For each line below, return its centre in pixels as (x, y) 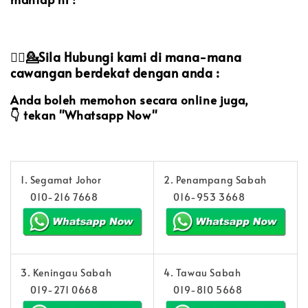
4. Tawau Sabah (202, 273)
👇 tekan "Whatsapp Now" (84, 115)
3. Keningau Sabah (66, 273)
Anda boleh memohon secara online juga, (130, 100)
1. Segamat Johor (61, 180)
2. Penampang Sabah (215, 180)
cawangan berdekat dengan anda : (115, 73)
